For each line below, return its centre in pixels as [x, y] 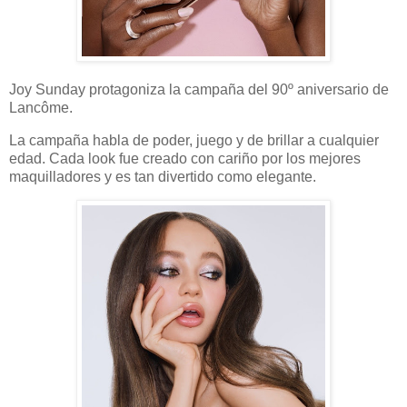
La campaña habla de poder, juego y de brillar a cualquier [194, 140]
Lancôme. [41, 107]
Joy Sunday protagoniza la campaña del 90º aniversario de [199, 89]
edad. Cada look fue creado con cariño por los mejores [185, 158]
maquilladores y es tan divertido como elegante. [163, 176]
